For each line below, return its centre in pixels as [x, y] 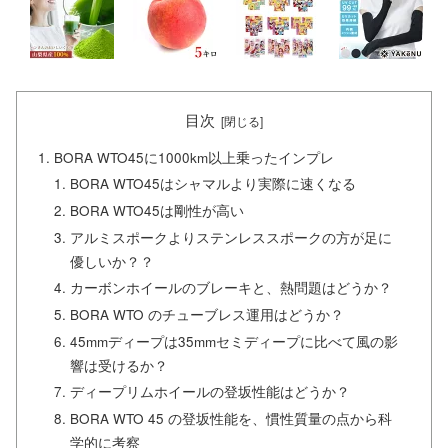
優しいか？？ [112, 261]
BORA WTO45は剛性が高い [157, 211]
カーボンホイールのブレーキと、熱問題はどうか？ [231, 288]
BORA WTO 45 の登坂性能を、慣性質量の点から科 [231, 419]
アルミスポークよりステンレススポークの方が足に [231, 237]
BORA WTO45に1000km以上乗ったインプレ [194, 157]
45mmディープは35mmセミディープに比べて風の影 [234, 341]
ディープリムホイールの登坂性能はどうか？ [210, 392]
